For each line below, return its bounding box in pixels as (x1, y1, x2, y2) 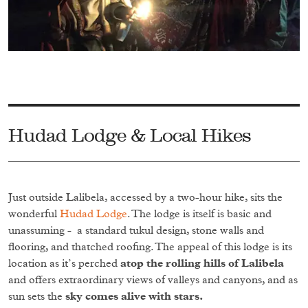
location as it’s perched (8, 257, 120, 269)
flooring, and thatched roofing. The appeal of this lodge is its (8, 241, 292, 252)
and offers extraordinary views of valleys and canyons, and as (8, 274, 298, 285)
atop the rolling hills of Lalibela (120, 257, 284, 269)
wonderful (8, 208, 60, 219)
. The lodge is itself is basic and (127, 208, 272, 219)
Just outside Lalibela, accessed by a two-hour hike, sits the (8, 191, 283, 203)
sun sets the (8, 290, 65, 302)
